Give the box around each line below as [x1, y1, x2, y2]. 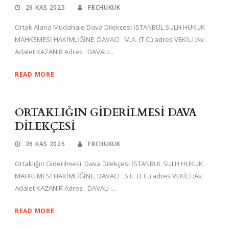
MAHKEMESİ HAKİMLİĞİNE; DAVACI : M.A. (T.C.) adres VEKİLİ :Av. [15, 35, 205, 44]
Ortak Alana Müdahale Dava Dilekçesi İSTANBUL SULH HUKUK [15, 22, 205, 32]
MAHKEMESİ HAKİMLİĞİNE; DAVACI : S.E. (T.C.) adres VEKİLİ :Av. [15, 171, 203, 181]
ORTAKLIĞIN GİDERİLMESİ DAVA [15, 105, 197, 121]
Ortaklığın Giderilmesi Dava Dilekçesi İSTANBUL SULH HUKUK [15, 159, 203, 169]
